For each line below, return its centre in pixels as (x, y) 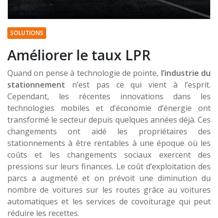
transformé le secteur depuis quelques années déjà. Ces (109, 119)
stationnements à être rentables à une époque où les (109, 143)
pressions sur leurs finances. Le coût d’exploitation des (109, 166)
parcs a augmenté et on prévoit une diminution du (109, 178)
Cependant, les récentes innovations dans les (109, 96)
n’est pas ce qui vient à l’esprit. (138, 84)
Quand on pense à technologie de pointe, (84, 73)
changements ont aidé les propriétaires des (109, 131)
